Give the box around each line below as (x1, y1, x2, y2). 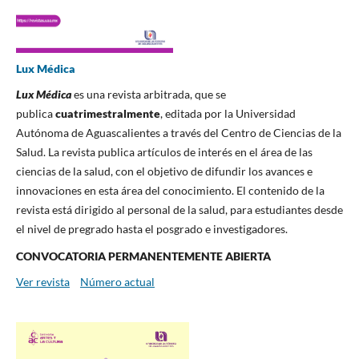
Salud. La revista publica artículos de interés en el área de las (15, 145, 313, 159)
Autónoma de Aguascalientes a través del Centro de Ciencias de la (15, 126, 341, 140)
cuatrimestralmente (54, 107, 160, 121)
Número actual (79, 274, 155, 288)
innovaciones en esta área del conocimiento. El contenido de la (15, 184, 325, 198)
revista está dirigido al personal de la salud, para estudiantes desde (15, 203, 343, 217)
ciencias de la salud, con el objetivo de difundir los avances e (15, 164, 313, 179)
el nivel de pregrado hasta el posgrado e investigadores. (15, 222, 290, 236)
